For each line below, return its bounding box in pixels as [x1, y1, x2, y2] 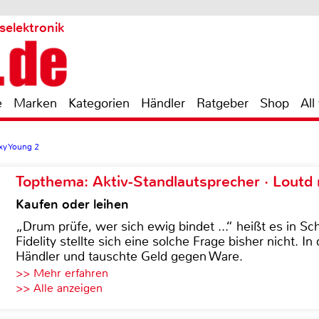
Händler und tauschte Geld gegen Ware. [16, 248, 243, 265]
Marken [14, 95, 57, 112]
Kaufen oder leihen [16, 196, 129, 213]
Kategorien [68, 95, 130, 112]
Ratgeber [197, 95, 249, 112]
